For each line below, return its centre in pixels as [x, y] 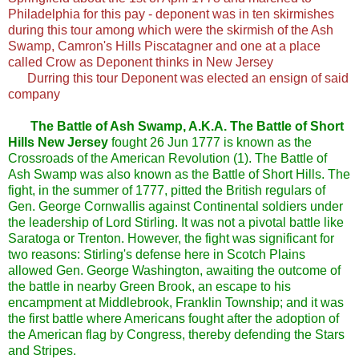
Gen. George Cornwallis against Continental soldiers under [175, 207]
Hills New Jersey [58, 143]
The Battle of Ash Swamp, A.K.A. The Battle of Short [187, 127]
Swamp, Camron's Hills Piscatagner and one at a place [164, 46]
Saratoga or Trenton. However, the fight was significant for [171, 239]
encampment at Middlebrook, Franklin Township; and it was [176, 303]
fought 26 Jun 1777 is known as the [210, 143]
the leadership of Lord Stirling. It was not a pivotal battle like [176, 223]
